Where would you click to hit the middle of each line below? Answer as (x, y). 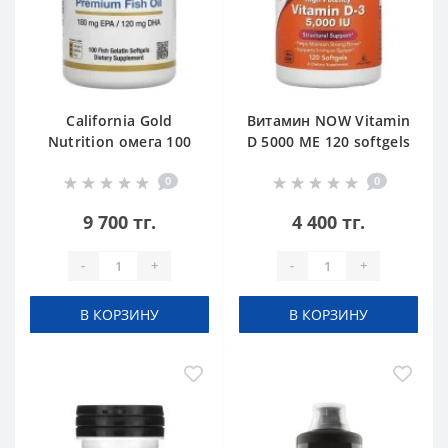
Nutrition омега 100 (119, 141)
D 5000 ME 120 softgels (328, 141)
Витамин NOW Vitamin (328, 120)
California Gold (119, 120)
